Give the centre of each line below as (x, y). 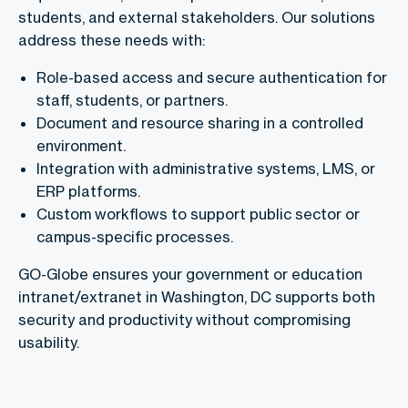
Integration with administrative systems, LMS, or (206, 168)
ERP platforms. (88, 191)
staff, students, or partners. (132, 100)
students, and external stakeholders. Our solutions (197, 17)
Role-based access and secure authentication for (212, 77)
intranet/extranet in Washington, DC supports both (197, 296)
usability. (49, 342)
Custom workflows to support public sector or (198, 214)
